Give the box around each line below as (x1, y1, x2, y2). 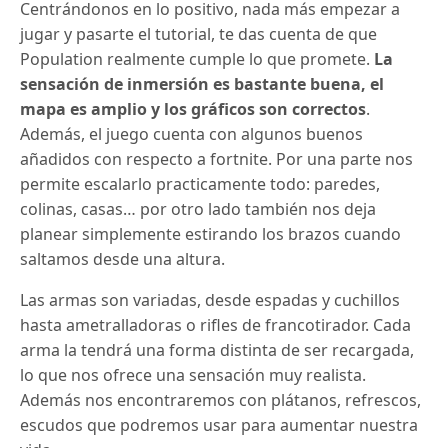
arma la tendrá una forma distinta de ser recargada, (20, 338, 415, 361)
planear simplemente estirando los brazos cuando (20, 222, 402, 245)
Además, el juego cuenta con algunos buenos (20, 122, 364, 145)
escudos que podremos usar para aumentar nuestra (20, 413, 419, 436)
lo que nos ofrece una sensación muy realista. (20, 363, 367, 386)
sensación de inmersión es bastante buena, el (20, 72, 385, 95)
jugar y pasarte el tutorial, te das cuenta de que (20, 22, 378, 45)
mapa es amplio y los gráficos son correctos (20, 97, 367, 120)
